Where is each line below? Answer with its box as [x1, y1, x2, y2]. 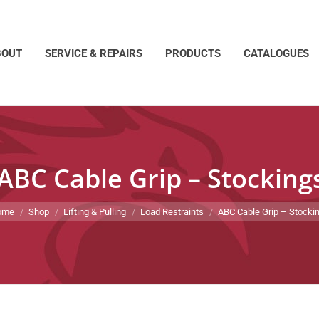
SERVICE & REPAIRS [45, 46, 142, 60]
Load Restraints [140, 206, 204, 217]
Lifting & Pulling [63, 206, 126, 217]
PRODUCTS [165, 46, 221, 60]
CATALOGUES [244, 46, 309, 60]
